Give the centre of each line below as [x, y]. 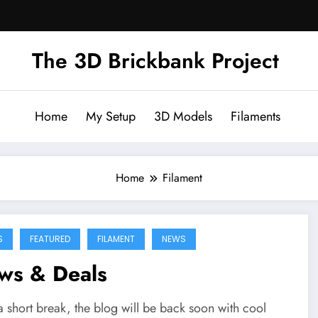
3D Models [183, 116]
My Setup [110, 116]
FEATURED [50, 238]
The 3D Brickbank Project [155, 60]
